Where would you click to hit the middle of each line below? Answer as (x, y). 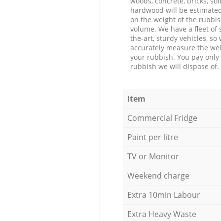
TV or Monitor (153, 156)
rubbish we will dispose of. (174, 66)
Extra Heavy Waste (162, 214)
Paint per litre (152, 137)
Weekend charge (158, 175)
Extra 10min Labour (164, 195)
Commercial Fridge (162, 118)
